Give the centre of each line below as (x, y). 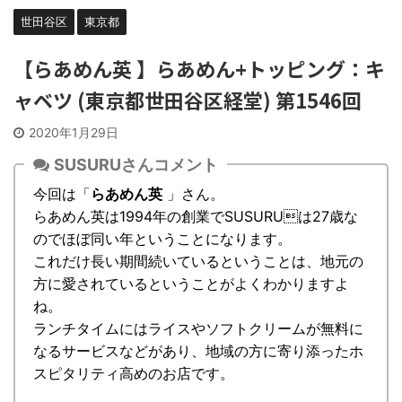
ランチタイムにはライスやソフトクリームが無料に (198, 328)
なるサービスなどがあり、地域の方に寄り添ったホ (198, 351)
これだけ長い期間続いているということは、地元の (198, 261)
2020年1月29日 (74, 132)
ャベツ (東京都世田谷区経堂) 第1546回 (188, 100)
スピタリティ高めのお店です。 (134, 373)
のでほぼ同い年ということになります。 (162, 239)
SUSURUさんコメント (136, 164)
